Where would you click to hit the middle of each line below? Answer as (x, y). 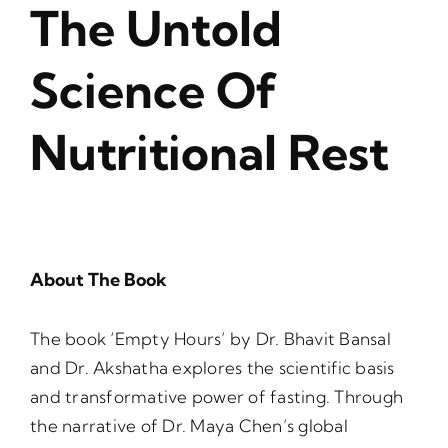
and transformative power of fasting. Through (217, 397)
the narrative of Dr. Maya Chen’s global (189, 426)
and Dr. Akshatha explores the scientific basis (212, 368)
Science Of (154, 90)
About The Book (98, 280)
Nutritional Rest (209, 152)
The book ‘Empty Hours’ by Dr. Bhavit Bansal (210, 339)
